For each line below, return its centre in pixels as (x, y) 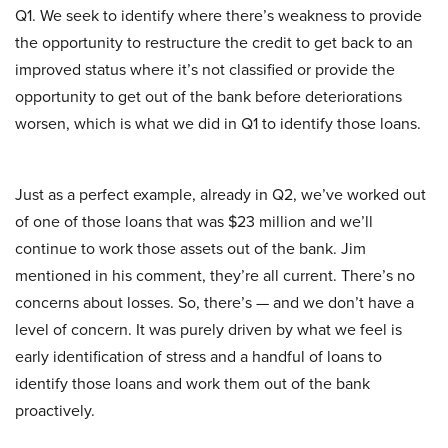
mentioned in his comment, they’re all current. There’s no (215, 276)
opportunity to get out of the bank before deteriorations (208, 97)
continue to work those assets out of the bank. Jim (190, 249)
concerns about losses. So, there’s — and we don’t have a (214, 303)
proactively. (55, 411)
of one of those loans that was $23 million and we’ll (194, 222)
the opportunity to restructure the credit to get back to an (214, 43)
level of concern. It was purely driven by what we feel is (208, 330)
